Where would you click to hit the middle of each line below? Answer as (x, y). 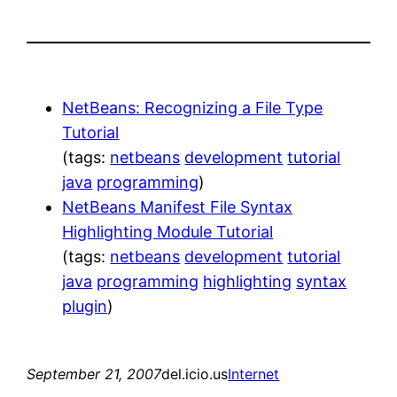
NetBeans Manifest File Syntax (178, 206)
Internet (254, 374)
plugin (85, 306)
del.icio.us (195, 374)
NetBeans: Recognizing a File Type (193, 107)
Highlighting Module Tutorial (168, 231)
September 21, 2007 (94, 374)
